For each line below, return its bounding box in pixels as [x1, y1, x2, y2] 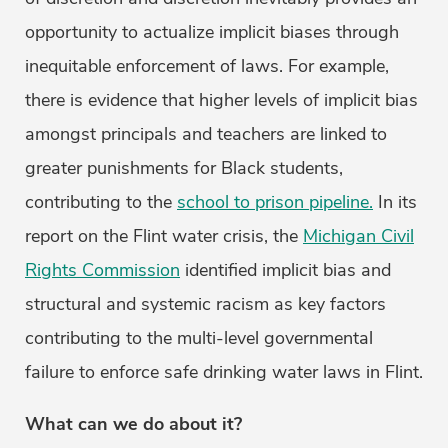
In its [373, 190, 417, 215]
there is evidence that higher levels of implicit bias [25, 88, 418, 113]
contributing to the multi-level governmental [25, 326, 373, 351]
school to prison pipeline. [177, 190, 373, 215]
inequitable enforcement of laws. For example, [25, 54, 389, 79]
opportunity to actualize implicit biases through [25, 20, 399, 45]
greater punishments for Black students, [25, 156, 343, 181]
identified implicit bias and [180, 258, 391, 283]
